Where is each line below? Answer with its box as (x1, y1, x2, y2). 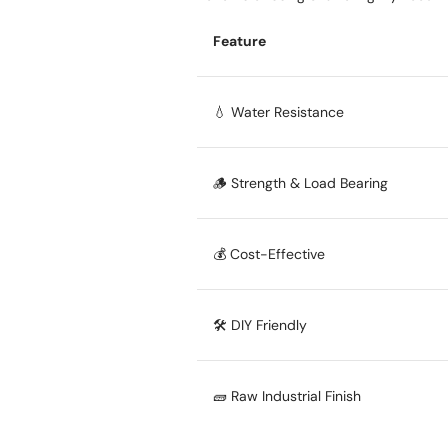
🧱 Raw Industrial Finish (213, 386, 361, 405)
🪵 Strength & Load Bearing (213, 173, 388, 192)
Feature (213, 31, 266, 50)
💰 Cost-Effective (213, 244, 325, 263)
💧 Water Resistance (213, 102, 344, 121)
